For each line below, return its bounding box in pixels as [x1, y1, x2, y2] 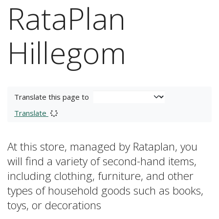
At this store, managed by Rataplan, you [7, 139, 197, 154]
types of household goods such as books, [7, 183, 203, 198]
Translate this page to [14, 92, 89, 102]
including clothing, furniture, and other [7, 168, 194, 183]
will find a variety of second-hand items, [7, 153, 197, 169]
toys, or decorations [7, 197, 101, 213]
